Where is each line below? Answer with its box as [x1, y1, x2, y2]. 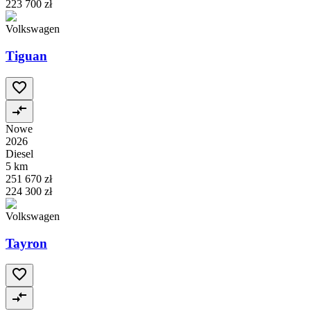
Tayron [6, 235, 47, 251]
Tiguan [6, 49, 47, 64]
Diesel [6, 147, 33, 160]
